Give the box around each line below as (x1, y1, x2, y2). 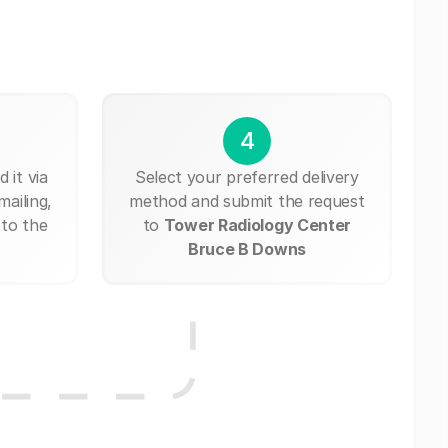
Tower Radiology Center (163, 214, 352, 235)
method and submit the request (129, 190, 365, 211)
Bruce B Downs (187, 238, 306, 259)
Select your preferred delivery (134, 166, 359, 187)
